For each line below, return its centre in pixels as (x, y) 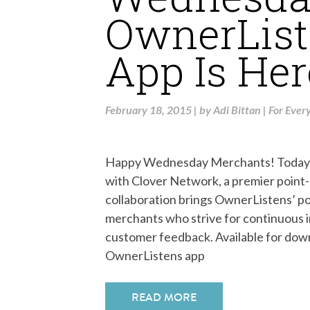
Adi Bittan (237, 110)
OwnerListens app (155, 255)
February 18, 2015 (148, 110)
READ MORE (164, 297)
